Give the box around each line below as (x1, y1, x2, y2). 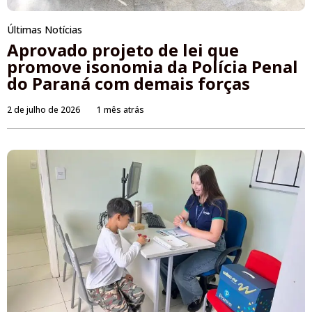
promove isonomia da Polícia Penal (7, 55, 298, 79)
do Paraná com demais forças (7, 72, 250, 95)
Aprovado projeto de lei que (7, 38, 239, 62)
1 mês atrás (97, 104, 144, 116)
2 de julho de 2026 (7, 104, 80, 116)
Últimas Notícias (7, 23, 82, 37)
